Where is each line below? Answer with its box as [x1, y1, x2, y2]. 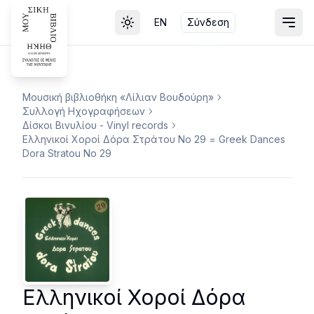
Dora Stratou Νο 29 [22, 147, 111, 159]
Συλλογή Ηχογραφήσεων [22, 105, 145, 117]
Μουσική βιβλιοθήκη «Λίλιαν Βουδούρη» [22, 91, 214, 103]
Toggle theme [126, 22, 192, 34]
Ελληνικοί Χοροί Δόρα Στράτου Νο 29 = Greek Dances [22, 133, 285, 145]
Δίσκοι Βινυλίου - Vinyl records [22, 119, 168, 131]
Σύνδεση [187, 16, 229, 28]
